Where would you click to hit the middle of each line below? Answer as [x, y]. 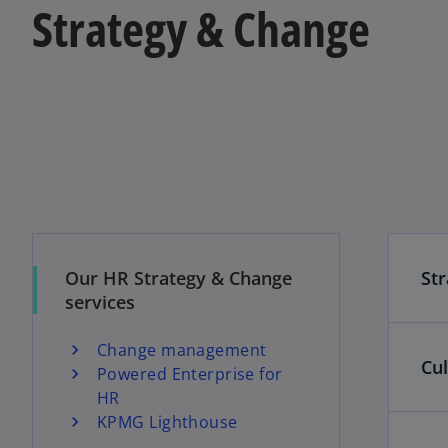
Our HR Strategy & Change [178, 277]
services [100, 301]
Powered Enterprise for [190, 373]
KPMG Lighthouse [167, 421]
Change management [182, 349]
